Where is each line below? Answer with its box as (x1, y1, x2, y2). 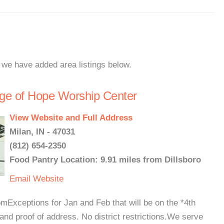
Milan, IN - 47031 (9, 127, 75, 136)
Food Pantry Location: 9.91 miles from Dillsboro (9, 155, 201, 164)
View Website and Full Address (9, 113, 132, 122)
